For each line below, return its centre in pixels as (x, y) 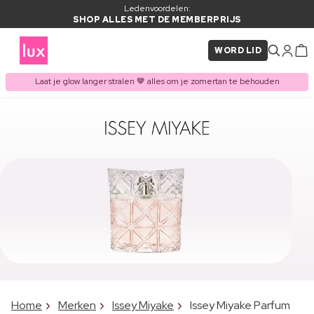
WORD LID (238, 50)
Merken (77, 305)
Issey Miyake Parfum (240, 305)
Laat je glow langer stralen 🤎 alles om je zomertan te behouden (157, 82)
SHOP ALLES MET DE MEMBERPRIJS (157, 20)
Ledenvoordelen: (157, 8)
